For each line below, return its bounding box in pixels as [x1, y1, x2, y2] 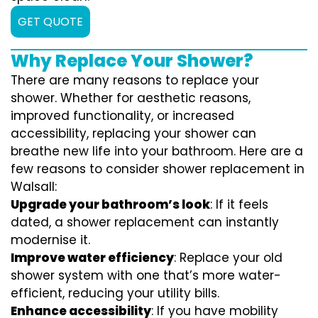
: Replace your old [174, 249, 283, 267]
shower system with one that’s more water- [11, 267, 281, 285]
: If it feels [210, 196, 268, 214]
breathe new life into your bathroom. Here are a [11, 143, 303, 160]
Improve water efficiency [11, 249, 174, 267]
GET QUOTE [18, 13, 83, 31]
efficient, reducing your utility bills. [11, 285, 219, 302]
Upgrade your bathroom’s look [11, 196, 210, 214]
